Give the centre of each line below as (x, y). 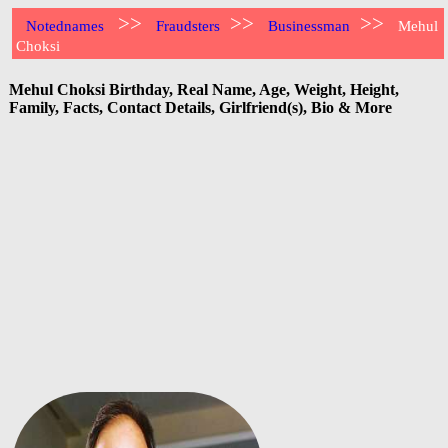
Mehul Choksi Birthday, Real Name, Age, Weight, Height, (204, 89)
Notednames (65, 26)
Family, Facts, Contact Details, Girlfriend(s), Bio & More (200, 107)
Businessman (309, 26)
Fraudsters (188, 26)
